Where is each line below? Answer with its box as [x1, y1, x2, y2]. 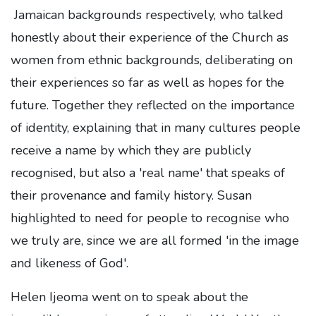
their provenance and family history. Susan [11, 186, 252, 204]
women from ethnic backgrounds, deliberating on [11, 51, 293, 68]
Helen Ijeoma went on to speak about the [11, 288, 248, 305]
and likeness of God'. [11, 254, 128, 272]
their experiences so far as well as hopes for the [11, 73, 284, 91]
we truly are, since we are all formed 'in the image [11, 231, 299, 249]
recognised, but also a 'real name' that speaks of [11, 164, 285, 181]
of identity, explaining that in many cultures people [11, 119, 300, 136]
